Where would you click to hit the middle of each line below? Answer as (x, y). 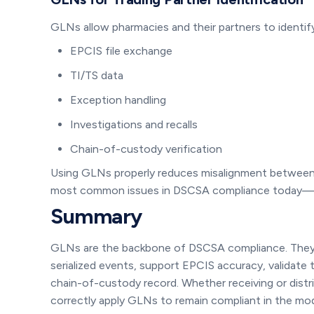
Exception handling (118, 100)
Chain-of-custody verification (146, 149)
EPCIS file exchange (121, 50)
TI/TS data (97, 75)
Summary (96, 216)
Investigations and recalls (134, 124)
